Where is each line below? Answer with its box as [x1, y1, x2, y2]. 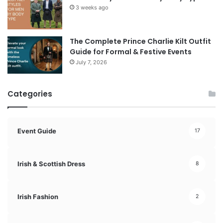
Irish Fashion [17, 192, 58, 201]
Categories [7, 89, 52, 100]
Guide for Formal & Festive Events [70, 47, 192, 57]
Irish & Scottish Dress [17, 159, 85, 168]
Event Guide [17, 126, 56, 135]
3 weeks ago [76, 4, 109, 11]
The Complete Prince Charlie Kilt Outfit [70, 36, 211, 47]
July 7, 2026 [76, 59, 107, 66]
